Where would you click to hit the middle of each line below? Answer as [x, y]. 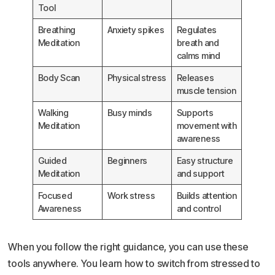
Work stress [131, 196]
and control [199, 209]
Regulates [196, 30]
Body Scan [59, 78]
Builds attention [207, 196]
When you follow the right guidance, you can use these [128, 247]
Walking [53, 113]
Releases [195, 78]
